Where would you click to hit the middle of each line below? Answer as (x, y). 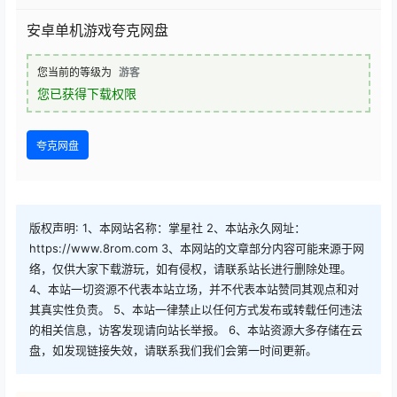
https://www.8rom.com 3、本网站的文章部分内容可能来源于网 (197, 249)
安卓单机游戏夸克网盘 (97, 30)
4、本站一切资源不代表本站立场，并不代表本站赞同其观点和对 (194, 289)
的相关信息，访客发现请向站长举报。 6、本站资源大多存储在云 (196, 330)
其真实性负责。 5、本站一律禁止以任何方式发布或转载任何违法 (196, 310)
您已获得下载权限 (87, 93)
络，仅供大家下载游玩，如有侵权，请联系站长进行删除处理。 (191, 269)
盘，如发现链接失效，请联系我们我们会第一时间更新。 (173, 350)
